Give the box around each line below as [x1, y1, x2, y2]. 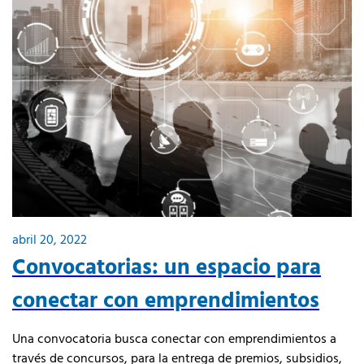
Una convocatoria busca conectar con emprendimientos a [12, 328, 336, 348]
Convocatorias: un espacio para [12, 249, 321, 282]
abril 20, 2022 [12, 229, 87, 249]
